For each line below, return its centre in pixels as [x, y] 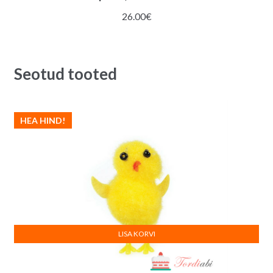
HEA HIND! [43, 120]
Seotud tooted [65, 73]
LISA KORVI [136, 233]
